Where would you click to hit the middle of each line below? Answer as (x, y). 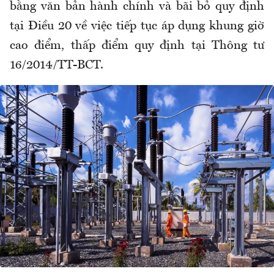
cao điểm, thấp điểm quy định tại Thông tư (137, 46)
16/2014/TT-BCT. (57, 65)
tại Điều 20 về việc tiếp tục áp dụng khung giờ (137, 26)
